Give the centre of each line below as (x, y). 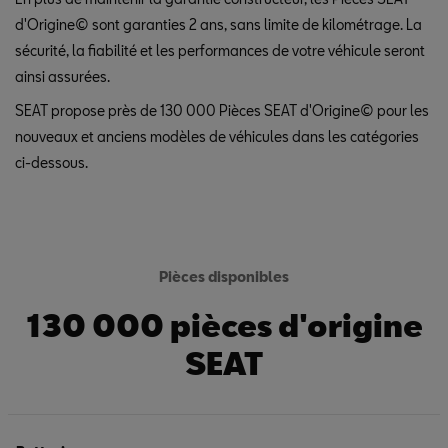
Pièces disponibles (224, 276)
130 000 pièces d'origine (224, 325)
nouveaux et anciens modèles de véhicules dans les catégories (217, 136)
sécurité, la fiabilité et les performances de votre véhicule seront (220, 50)
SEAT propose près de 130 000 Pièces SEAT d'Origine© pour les (222, 110)
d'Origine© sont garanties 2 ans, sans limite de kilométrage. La (218, 24)
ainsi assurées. (62, 76)
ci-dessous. (51, 162)
